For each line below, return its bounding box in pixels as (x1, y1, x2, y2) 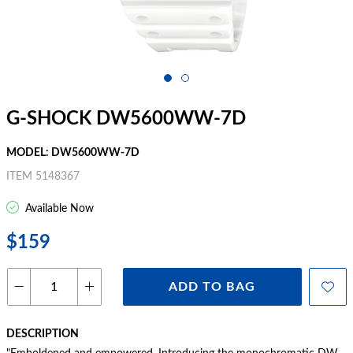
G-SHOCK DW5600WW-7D (6, 110, 246, 128)
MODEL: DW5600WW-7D (6, 147, 139, 158)
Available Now (22, 203, 94, 214)
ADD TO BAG (169, 281, 256, 293)
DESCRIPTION (6, 329, 79, 340)
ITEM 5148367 (6, 171, 80, 182)
